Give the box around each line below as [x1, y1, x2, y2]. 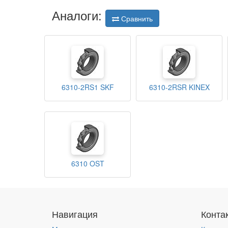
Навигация [52, 207, 98, 220]
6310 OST [71, 158, 104, 169]
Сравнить [119, 13, 153, 24]
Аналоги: [52, 6, 105, 24]
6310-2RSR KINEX [149, 82, 210, 93]
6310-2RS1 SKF [61, 82, 114, 93]
